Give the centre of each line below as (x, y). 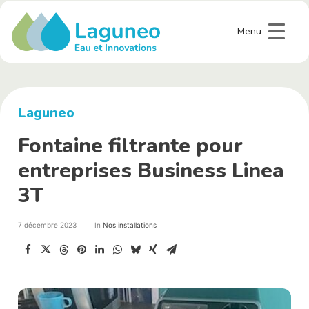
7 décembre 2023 (47, 225)
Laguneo (46, 113)
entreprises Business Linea (151, 171)
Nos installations (130, 225)
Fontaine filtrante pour (130, 146)
